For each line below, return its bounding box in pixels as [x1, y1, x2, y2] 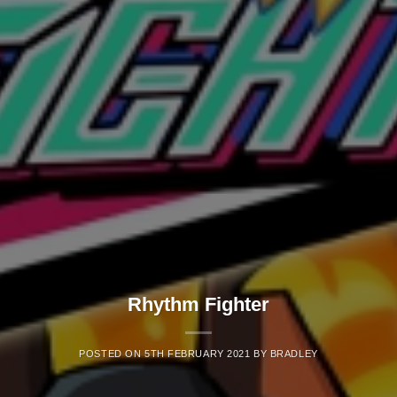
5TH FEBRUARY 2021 [144, 347, 251, 359]
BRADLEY [269, 347, 318, 359]
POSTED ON [79, 347, 144, 359]
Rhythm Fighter [128, 292, 269, 315]
